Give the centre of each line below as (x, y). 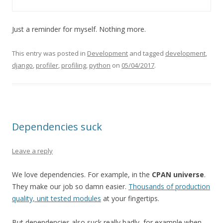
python (100, 65)
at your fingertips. (130, 198)
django (22, 65)
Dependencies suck (57, 127)
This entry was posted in (50, 53)
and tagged (147, 53)
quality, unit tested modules (56, 198)
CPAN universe (178, 174)
